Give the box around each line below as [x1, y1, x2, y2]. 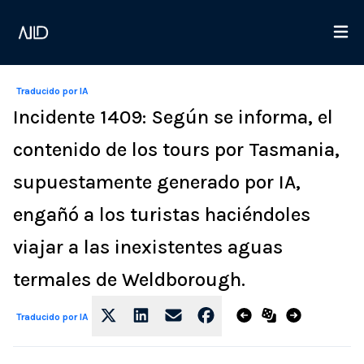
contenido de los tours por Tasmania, [13, 138, 340, 161]
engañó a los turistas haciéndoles [13, 203, 310, 226]
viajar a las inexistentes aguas [13, 236, 283, 258]
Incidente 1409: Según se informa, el [13, 106, 333, 128]
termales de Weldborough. [13, 268, 245, 291]
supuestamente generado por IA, [13, 171, 301, 193]
